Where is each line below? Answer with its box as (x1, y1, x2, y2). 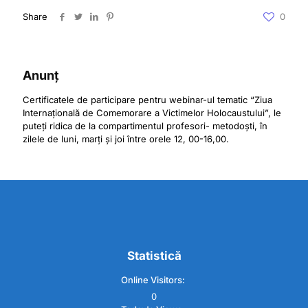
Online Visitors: (121, 274, 187, 285)
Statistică (126, 249, 181, 263)
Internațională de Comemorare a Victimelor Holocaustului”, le (23, 107, 281, 118)
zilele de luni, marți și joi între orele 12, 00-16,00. (23, 133, 229, 144)
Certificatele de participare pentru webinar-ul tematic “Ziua (23, 94, 272, 105)
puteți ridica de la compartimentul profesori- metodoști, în (23, 120, 267, 131)
